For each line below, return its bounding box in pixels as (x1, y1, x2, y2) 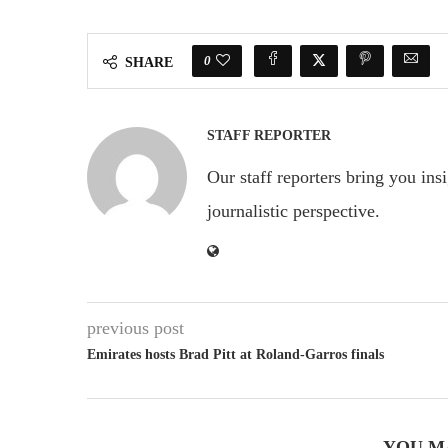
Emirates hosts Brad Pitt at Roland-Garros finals (87, 346, 384, 362)
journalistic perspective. (207, 200, 380, 221)
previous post (87, 317, 184, 338)
